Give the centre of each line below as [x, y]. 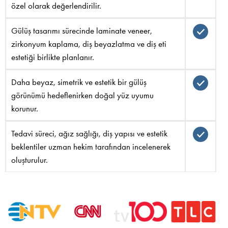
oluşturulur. [30, 160]
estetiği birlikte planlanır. [53, 57]
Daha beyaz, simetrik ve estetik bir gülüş [79, 82]
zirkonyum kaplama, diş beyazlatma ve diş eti [89, 44]
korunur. [25, 109]
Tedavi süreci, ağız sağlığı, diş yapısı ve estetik [89, 134]
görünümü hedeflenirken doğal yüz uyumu [82, 95]
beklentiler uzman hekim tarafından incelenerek [91, 147]
